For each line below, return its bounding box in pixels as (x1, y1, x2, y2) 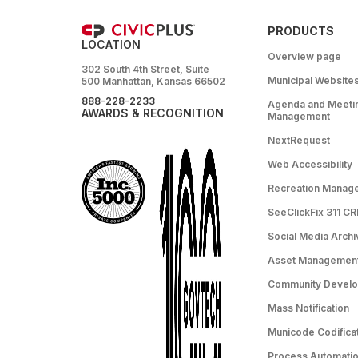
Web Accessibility (268, 157, 352, 170)
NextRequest (268, 133, 330, 146)
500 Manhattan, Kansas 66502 (82, 74, 225, 87)
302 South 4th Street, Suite (82, 62, 209, 75)
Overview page (268, 50, 341, 62)
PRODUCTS (268, 23, 334, 38)
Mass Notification (268, 301, 349, 314)
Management (268, 109, 330, 122)
